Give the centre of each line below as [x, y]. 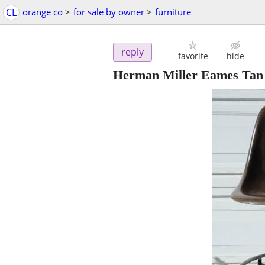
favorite [193, 56]
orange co [43, 12]
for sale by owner [109, 12]
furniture [173, 12]
